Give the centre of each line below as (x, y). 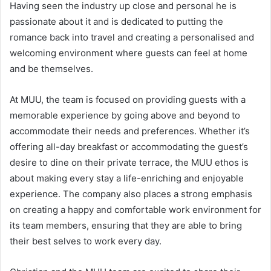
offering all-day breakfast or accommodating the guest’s (129, 147)
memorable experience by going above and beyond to (125, 116)
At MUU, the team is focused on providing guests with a (128, 100)
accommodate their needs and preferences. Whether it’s (130, 131)
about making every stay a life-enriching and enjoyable (127, 178)
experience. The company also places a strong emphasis (131, 194)
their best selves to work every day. (86, 241)
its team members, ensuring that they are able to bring (126, 226)
